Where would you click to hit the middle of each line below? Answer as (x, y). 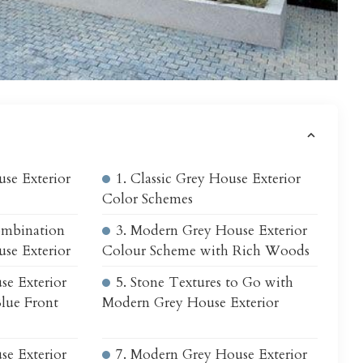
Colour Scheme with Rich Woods (205, 250)
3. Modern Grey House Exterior (211, 230)
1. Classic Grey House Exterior (208, 178)
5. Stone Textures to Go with (204, 282)
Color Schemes (147, 199)
